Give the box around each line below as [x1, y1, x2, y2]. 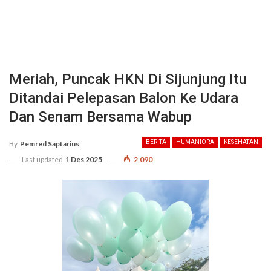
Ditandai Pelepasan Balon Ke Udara [9, 90, 238, 106]
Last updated [22, 154, 64, 164]
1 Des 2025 [65, 154, 102, 164]
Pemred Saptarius [20, 139, 79, 148]
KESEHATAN [224, 139, 258, 145]
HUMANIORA [176, 139, 214, 145]
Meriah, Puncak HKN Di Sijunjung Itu [9, 71, 247, 88]
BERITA [146, 139, 166, 145]
